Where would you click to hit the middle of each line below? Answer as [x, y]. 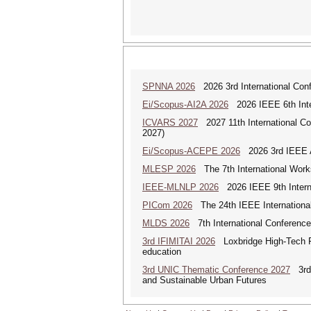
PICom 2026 [167, 205]
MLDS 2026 [166, 223]
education [162, 252]
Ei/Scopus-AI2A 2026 [185, 104]
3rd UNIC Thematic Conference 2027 [216, 270]
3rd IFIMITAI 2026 [179, 241]
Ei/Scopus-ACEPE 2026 [191, 151]
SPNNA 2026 [169, 86]
